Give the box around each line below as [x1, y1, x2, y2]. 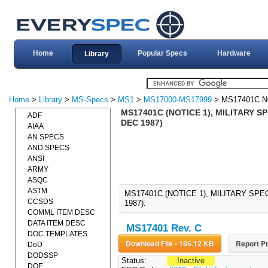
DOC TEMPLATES [28, 230, 87, 238]
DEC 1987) [120, 118, 163, 127]
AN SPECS [28, 133, 64, 141]
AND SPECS [28, 144, 69, 152]
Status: [118, 256, 147, 266]
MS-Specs [72, 95, 108, 104]
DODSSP [28, 251, 58, 260]
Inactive [176, 256, 205, 266]
